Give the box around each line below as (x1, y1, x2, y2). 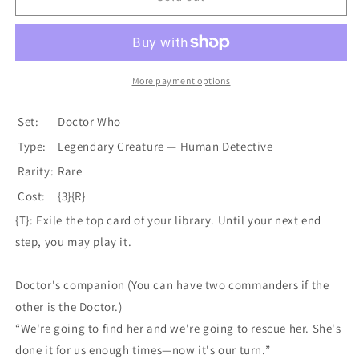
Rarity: (18, 163, 54, 179)
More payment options (131, 74, 231, 87)
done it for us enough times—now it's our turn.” (15, 341, 271, 357)
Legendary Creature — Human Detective (58, 138, 273, 154)
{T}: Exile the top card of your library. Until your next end (15, 212, 322, 228)
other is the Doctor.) (15, 298, 123, 314)
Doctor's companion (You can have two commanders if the (15, 276, 329, 292)
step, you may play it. (15, 233, 132, 249)
